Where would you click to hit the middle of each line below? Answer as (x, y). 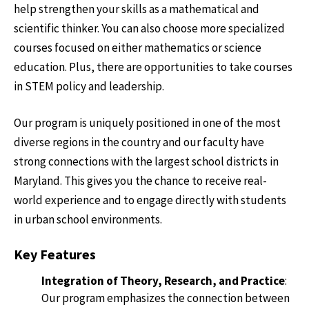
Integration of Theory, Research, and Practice (163, 280)
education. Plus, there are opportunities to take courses (153, 67)
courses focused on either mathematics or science (138, 47)
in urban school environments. (89, 220)
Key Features (55, 254)
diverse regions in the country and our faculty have (139, 142)
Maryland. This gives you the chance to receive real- (140, 181)
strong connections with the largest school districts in (146, 162)
